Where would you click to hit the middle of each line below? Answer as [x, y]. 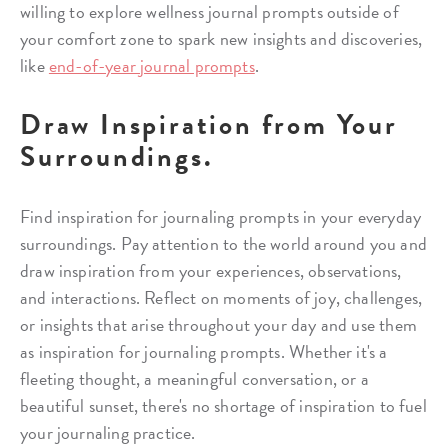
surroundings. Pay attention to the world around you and [223, 243]
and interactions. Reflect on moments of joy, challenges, [221, 297]
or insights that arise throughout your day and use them [218, 324]
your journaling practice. [108, 432]
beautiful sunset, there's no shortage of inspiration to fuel [223, 405]
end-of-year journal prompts [151, 65]
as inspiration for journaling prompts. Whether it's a [204, 351]
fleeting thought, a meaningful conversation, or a [194, 378]
